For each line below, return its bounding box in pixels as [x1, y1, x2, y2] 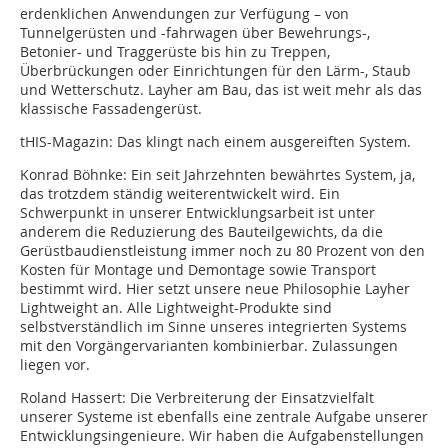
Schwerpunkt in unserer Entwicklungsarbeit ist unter [20, 203, 375, 223]
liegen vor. [20, 355, 90, 375]
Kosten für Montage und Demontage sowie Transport [20, 260, 376, 280]
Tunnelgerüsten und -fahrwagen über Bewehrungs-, [20, 23, 370, 43]
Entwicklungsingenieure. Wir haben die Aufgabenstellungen [20, 426, 424, 446]
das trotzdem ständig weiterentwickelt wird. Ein [20, 184, 340, 204]
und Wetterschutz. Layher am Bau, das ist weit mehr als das [20, 80, 422, 100]
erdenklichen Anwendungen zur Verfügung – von [20, 4, 349, 24]
